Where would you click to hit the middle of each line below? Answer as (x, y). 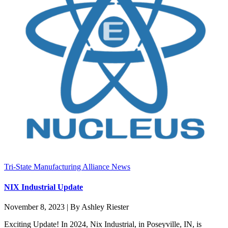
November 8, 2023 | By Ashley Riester (66, 207)
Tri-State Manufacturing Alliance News (67, 167)
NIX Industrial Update (44, 187)
